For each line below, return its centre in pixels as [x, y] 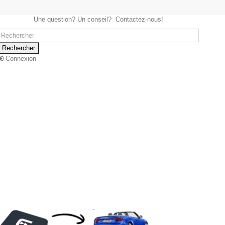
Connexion [20, 59]
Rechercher [18, 48]
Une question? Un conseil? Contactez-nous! [98, 19]
